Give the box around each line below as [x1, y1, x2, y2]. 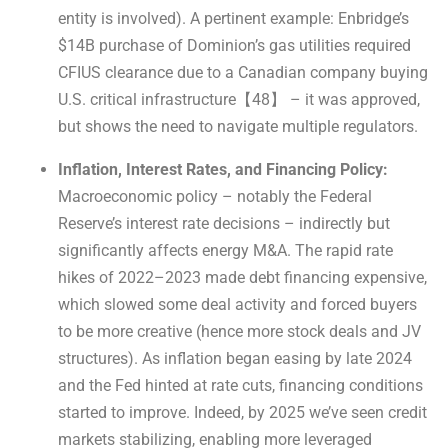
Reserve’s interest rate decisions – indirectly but [58, 214, 390, 234]
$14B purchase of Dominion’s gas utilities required [58, 36, 411, 56]
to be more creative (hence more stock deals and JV [58, 322, 421, 342]
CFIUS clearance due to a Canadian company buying [58, 63, 428, 83]
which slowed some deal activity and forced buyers [58, 295, 417, 315]
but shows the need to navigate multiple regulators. [58, 117, 418, 137]
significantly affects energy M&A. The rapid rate [58, 241, 393, 261]
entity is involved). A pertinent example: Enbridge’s [58, 9, 409, 29]
